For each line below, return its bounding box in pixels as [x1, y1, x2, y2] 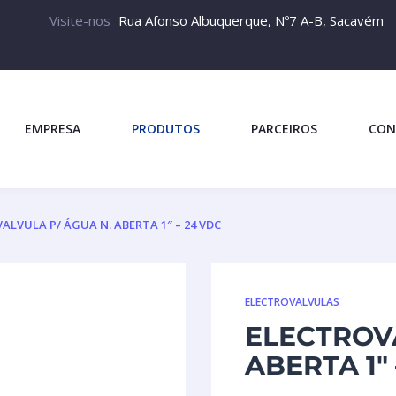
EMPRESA [24, 119, 80, 137]
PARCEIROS [250, 119, 317, 137]
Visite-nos [49, 11, 110, 30]
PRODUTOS [131, 119, 200, 137]
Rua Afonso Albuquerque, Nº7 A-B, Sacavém [118, 11, 384, 30]
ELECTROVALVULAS [245, 293, 340, 309]
